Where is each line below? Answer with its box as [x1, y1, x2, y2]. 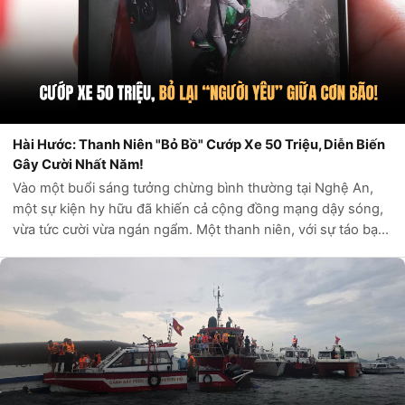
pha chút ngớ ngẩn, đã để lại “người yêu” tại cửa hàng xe [13, 241, 365, 259]
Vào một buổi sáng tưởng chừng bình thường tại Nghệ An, [13, 179, 373, 196]
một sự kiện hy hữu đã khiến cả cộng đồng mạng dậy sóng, [13, 200, 383, 217]
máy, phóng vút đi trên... [13, 262, 165, 279]
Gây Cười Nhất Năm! [13, 155, 144, 173]
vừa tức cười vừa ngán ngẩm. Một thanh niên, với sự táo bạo [13, 221, 386, 238]
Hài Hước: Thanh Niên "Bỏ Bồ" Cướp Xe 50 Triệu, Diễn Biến [13, 136, 385, 153]
